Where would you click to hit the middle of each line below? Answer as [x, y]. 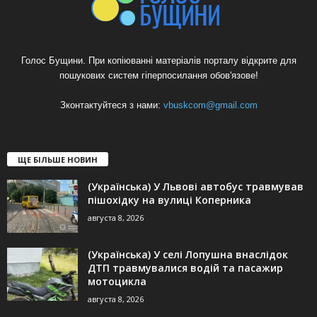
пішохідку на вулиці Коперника [169, 200]
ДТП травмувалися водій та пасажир [185, 268]
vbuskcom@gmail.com [210, 105]
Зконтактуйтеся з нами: [111, 105]
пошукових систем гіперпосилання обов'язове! [158, 76]
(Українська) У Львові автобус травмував [196, 187]
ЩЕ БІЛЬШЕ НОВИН [58, 160]
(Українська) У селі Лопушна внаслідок [188, 255]
